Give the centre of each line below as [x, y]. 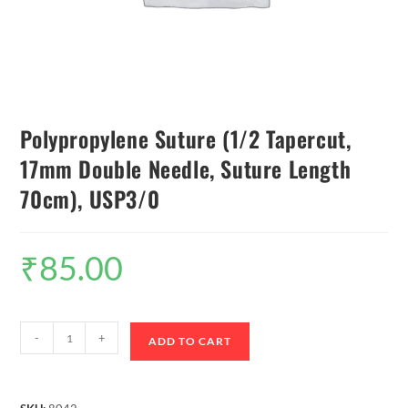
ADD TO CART [190, 342]
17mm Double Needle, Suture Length [186, 169]
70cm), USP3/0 [90, 199]
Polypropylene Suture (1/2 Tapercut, [186, 139]
